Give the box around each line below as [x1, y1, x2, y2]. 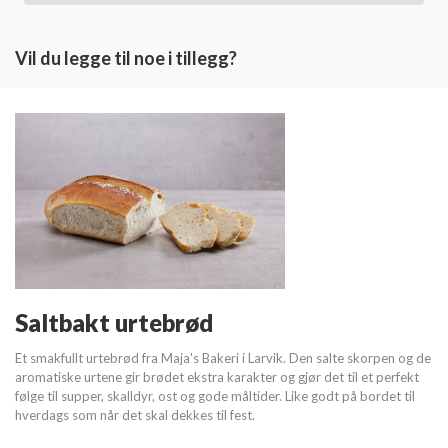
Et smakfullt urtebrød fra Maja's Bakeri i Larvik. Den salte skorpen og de [15, 349, 431, 366]
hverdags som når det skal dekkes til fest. [15, 406, 255, 423]
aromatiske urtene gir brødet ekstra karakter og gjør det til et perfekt [15, 368, 419, 385]
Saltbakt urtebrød [15, 307, 213, 337]
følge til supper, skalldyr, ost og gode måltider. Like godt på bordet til [15, 387, 415, 404]
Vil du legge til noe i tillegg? [15, 46, 237, 69]
